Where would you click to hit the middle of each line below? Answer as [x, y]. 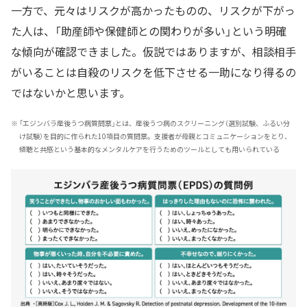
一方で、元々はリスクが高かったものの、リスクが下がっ [153, 10]
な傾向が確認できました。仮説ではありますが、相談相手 [153, 51]
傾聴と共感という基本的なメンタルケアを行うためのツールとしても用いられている [149, 149]
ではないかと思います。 [71, 92]
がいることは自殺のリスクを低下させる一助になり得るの [153, 72]
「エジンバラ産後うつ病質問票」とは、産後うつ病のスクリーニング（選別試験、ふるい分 [155, 123]
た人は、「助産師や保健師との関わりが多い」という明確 [149, 30]
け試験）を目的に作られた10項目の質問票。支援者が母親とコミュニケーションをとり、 [155, 136]
